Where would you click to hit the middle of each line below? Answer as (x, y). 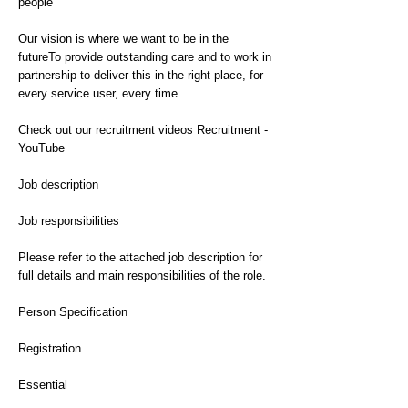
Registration (50, 348)
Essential (43, 385)
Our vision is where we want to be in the (123, 39)
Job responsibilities (69, 221)
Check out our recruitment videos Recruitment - (143, 130)
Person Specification (73, 312)
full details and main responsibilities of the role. (142, 275)
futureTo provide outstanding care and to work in (145, 57)
